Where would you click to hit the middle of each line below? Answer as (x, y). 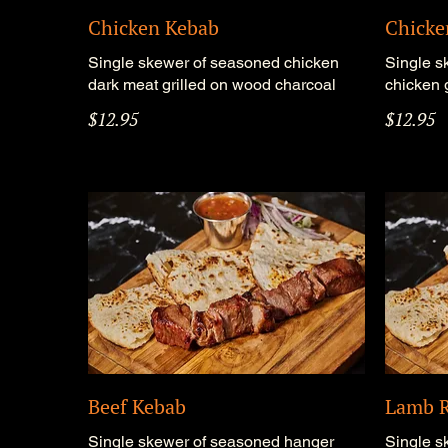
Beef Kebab (137, 407)
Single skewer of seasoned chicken (214, 62)
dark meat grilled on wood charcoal (212, 84)
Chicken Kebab (154, 27)
